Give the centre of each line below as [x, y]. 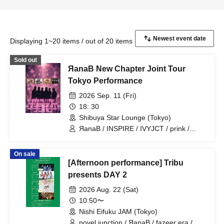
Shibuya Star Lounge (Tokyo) [125, 117]
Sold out [25, 60]
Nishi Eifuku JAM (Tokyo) [118, 211]
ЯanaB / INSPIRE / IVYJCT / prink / [134, 128]
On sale [25, 154]
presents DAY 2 [97, 175]
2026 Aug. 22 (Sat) [109, 189]
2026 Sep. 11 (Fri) [108, 95]
